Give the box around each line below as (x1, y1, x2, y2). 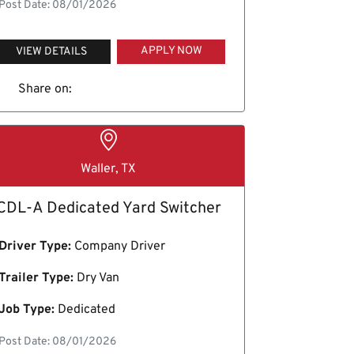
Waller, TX (81, 161, 137, 178)
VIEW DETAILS (15, 44, 87, 58)
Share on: (18, 81, 73, 97)
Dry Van (73, 270, 119, 287)
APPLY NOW (140, 43, 202, 58)
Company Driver (70, 239, 165, 255)
